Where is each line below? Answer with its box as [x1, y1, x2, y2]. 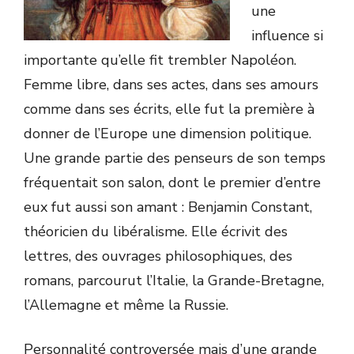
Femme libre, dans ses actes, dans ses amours [24, 75, 318, 94]
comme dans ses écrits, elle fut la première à [24, 100, 314, 119]
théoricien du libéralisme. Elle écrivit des [24, 222, 288, 241]
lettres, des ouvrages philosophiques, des [24, 247, 292, 265]
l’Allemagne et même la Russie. [24, 296, 228, 314]
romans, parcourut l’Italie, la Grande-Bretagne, [24, 271, 324, 290]
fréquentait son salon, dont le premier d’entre [24, 173, 321, 192]
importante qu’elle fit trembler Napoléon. [24, 51, 296, 70]
